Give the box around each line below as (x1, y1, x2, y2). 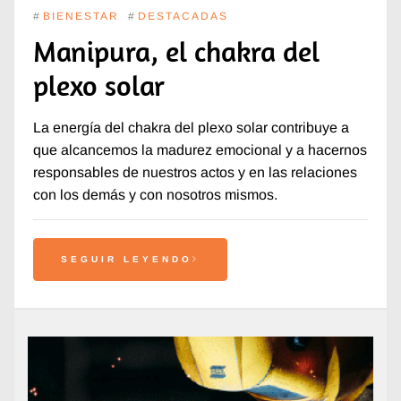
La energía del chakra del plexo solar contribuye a (32, 120, 349, 136)
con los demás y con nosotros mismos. (32, 187, 277, 203)
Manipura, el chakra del (32, 33, 320, 70)
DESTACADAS (137, 10, 228, 23)
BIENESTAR (42, 10, 119, 23)
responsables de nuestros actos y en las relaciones (32, 165, 357, 181)
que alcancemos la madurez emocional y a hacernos (32, 142, 367, 158)
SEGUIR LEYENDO (60, 254, 192, 265)
